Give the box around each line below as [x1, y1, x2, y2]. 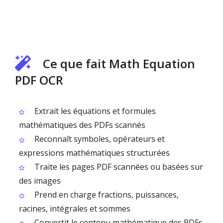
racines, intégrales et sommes [19, 203, 130, 214]
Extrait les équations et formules [32, 106, 156, 116]
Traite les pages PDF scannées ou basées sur [32, 161, 203, 172]
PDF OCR [15, 72, 63, 88]
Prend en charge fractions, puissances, [32, 189, 179, 200]
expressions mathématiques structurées [19, 147, 170, 158]
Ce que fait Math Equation [43, 55, 195, 72]
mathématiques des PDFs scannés [19, 119, 145, 130]
